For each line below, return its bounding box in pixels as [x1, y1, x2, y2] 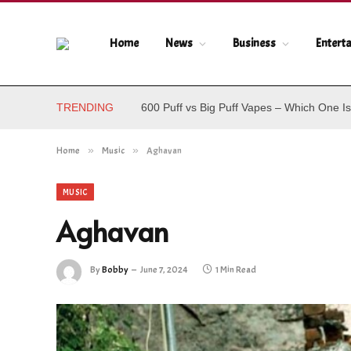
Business [233, 36, 276, 51]
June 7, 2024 [140, 262, 188, 276]
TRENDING [56, 101, 114, 114]
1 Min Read [215, 262, 256, 276]
